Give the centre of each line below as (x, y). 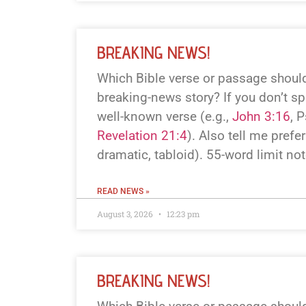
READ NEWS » (123, 192)
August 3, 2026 (126, 214)
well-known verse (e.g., (165, 117)
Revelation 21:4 (142, 136)
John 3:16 (261, 117)
